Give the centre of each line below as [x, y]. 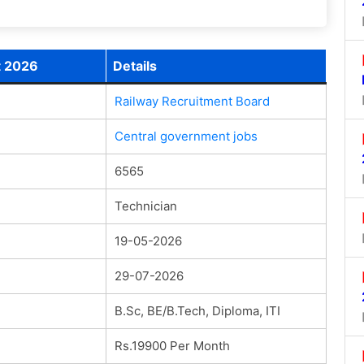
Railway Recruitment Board [192, 101]
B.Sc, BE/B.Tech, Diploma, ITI [197, 310]
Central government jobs [186, 136]
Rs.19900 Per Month [172, 345]
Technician [145, 206]
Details [134, 65]
